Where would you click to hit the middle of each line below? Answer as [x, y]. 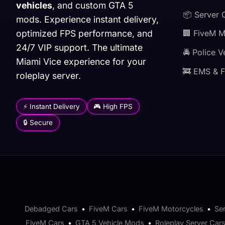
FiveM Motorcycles [171, 209]
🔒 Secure [38, 123]
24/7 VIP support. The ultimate [79, 48]
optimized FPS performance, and [84, 34]
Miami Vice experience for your [81, 62]
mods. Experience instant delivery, [87, 20]
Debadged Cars [51, 209]
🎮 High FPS [113, 106]
